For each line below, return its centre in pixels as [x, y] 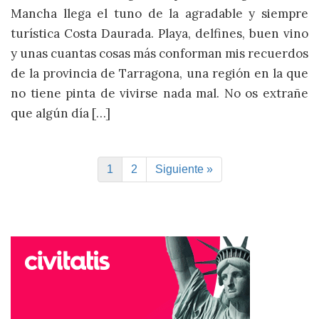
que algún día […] [61, 113]
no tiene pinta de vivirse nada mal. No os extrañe [159, 93]
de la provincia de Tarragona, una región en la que [159, 73]
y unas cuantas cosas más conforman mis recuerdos [159, 53]
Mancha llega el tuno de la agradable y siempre [159, 13]
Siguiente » [184, 169]
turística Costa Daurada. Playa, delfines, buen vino [159, 33]
